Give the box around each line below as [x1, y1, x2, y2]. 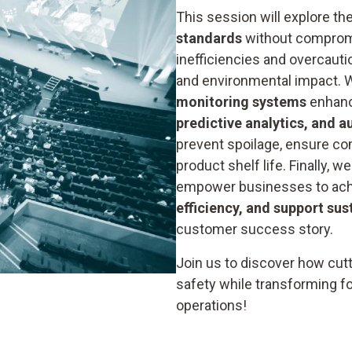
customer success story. [176, 221, 333, 237]
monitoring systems [176, 93, 306, 110]
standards [176, 30, 242, 46]
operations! [176, 297, 247, 313]
